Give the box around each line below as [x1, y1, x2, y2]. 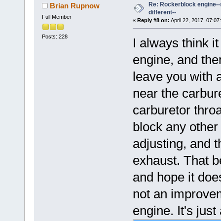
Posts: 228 [41, 34, 68, 40]
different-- [148, 9, 176, 16]
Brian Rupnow [50, 1, 100, 10]
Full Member [41, 14, 72, 20]
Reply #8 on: [137, 17, 170, 24]
